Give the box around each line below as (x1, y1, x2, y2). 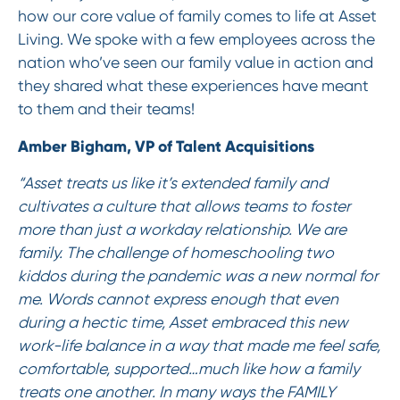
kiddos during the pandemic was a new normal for (17, 267, 379, 286)
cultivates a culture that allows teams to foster (17, 197, 351, 216)
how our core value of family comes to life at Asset (17, 6, 377, 25)
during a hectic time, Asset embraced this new (17, 313, 348, 332)
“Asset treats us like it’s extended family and (17, 174, 328, 193)
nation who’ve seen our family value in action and (17, 53, 373, 71)
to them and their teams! (17, 99, 202, 118)
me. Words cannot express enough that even (17, 290, 338, 309)
